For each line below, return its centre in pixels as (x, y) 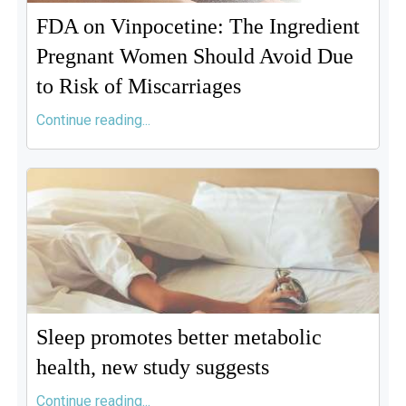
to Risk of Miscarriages (138, 86)
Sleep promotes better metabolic (179, 337)
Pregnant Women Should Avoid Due (194, 56)
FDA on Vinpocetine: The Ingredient (198, 26)
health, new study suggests (152, 367)
